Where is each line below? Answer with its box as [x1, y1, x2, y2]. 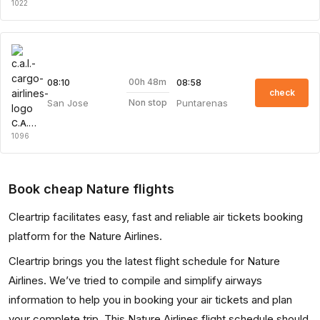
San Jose [47, 96, 89, 109]
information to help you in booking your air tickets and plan [9, 292, 292, 306]
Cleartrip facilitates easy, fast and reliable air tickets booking [9, 209, 303, 224]
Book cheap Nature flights [9, 181, 174, 196]
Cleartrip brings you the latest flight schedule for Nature [9, 254, 280, 268]
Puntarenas [176, 96, 228, 109]
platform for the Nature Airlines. [9, 229, 162, 243]
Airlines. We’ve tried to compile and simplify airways [9, 273, 262, 287]
